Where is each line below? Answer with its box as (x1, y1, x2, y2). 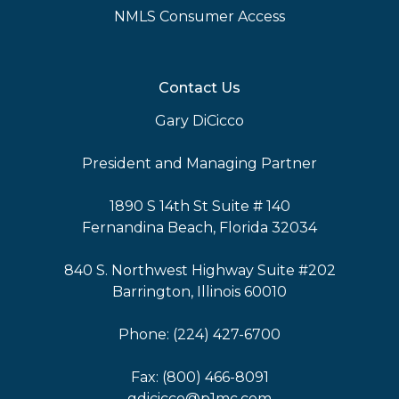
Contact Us (159, 79, 240, 96)
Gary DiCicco (155, 112, 244, 129)
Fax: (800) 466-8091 (130, 369, 269, 386)
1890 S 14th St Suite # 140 (109, 198, 290, 215)
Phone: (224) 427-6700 (118, 326, 281, 343)
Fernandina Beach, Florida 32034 (82, 219, 317, 236)
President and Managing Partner (82, 155, 317, 172)
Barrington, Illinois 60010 (112, 283, 287, 300)
